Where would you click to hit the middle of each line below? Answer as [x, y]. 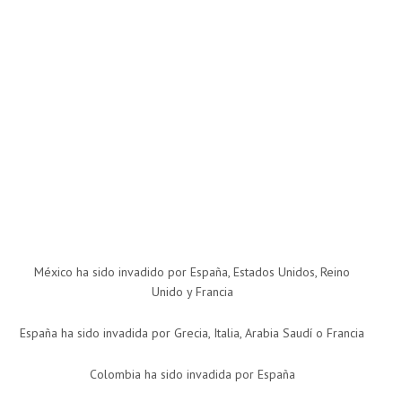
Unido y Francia [192, 292]
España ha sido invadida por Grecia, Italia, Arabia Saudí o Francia [192, 333]
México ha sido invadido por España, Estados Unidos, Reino [192, 272]
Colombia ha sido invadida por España [192, 375]
